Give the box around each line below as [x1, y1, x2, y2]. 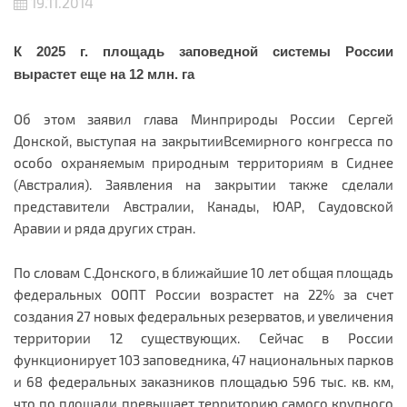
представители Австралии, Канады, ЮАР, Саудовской [14, 198, 393, 214]
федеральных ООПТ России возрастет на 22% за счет [14, 286, 393, 303]
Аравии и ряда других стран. [14, 220, 195, 236]
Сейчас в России [258, 330, 394, 346]
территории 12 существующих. [14, 330, 259, 346]
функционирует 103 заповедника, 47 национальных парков [14, 352, 393, 368]
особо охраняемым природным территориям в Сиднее [14, 154, 393, 171]
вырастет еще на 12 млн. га [14, 67, 194, 82]
